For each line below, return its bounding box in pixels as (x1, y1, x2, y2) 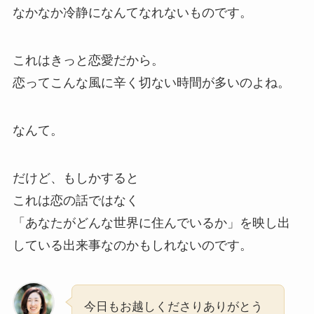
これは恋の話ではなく (12, 193, 139, 207)
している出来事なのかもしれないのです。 (12, 238, 252, 252)
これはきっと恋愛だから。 (12, 53, 164, 68)
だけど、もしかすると (12, 170, 139, 185)
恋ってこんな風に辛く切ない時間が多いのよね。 (12, 76, 290, 90)
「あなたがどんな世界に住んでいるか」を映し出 (12, 215, 290, 230)
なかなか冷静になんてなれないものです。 (12, 6, 252, 20)
